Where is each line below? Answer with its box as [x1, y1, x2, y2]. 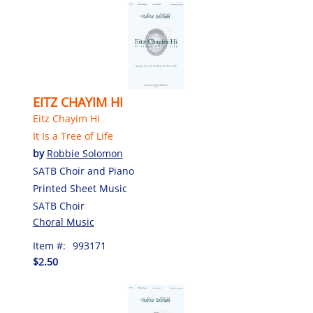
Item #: [32, 239, 66, 253]
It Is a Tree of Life [32, 129, 113, 143]
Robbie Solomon [46, 147, 123, 161]
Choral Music [32, 215, 94, 229]
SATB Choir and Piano [32, 164, 134, 178]
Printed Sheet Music [32, 182, 127, 196]
